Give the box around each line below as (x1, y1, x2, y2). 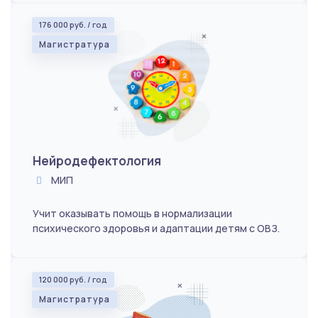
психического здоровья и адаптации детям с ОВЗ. (33, 221, 280, 235)
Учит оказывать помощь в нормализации (33, 206, 232, 220)
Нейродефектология (33, 152, 161, 169)
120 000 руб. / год (39, 273, 107, 285)
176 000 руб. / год (39, 18, 107, 30)
